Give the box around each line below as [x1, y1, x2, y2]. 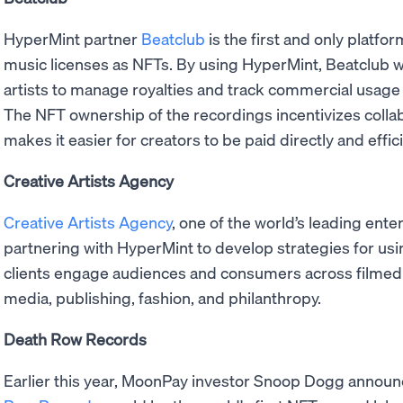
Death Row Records [4, 328, 147, 350]
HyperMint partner [4, 28, 141, 49]
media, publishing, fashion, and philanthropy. [4, 287, 321, 309]
